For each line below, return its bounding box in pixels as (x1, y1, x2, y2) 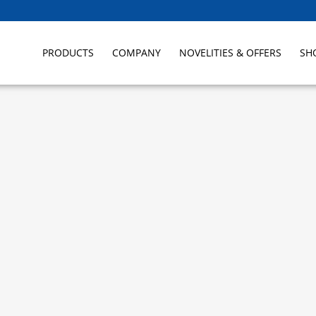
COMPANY (112, 46, 161, 59)
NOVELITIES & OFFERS (179, 46, 281, 59)
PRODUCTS (42, 46, 94, 59)
